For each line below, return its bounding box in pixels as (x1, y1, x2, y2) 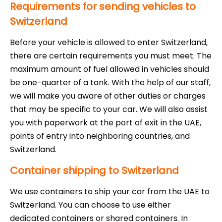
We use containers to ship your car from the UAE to (10, 186, 210, 198)
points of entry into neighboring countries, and (10, 130, 190, 142)
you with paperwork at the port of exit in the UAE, (10, 117, 201, 129)
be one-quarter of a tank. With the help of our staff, (10, 77, 211, 89)
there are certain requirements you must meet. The (10, 50, 212, 62)
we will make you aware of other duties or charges (10, 90, 206, 102)
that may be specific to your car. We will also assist (10, 104, 208, 115)
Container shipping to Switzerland (10, 164, 179, 178)
